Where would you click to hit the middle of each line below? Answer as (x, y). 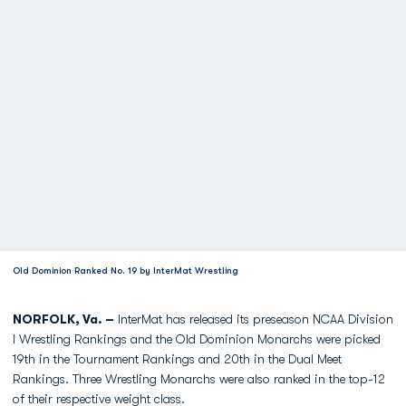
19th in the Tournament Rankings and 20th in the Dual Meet (177, 359)
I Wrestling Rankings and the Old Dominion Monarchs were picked (197, 339)
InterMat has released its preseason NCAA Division (254, 319)
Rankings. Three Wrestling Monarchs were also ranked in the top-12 (199, 379)
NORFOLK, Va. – (63, 319)
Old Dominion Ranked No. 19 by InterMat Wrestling (126, 271)
